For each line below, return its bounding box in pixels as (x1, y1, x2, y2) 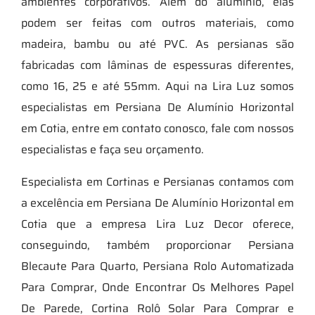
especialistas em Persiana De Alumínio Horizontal (21, 98, 294, 116)
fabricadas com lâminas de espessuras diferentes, (21, 56, 294, 74)
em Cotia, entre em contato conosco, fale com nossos (21, 119, 294, 137)
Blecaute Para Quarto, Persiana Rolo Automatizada (21, 257, 294, 275)
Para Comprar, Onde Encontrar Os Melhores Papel (21, 278, 294, 296)
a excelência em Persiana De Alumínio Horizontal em (21, 193, 294, 212)
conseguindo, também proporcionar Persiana (21, 236, 294, 254)
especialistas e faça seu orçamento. (21, 140, 204, 158)
